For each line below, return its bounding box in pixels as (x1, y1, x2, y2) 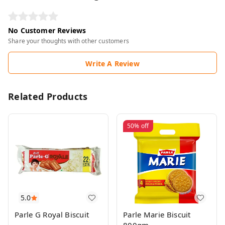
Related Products (8, 90, 88, 102)
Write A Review (85, 59, 140, 68)
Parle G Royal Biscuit (15, 209, 89, 219)
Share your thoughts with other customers (8, 37, 129, 45)
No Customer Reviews (8, 26, 86, 35)
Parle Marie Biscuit (123, 209, 191, 219)
